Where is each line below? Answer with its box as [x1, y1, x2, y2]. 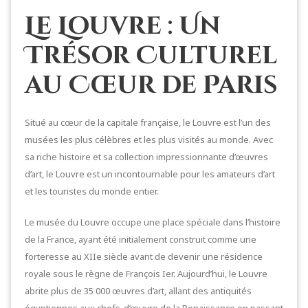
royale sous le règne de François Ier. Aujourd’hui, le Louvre [25, 267, 267, 280]
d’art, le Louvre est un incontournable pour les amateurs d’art [25, 167, 275, 180]
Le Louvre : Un [25, 9, 221, 43]
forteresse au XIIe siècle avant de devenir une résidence [25, 250, 263, 263]
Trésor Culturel [25, 38, 277, 72]
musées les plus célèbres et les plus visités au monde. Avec [25, 133, 273, 146]
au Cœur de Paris [25, 68, 278, 102]
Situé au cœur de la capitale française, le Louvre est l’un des [25, 115, 271, 129]
